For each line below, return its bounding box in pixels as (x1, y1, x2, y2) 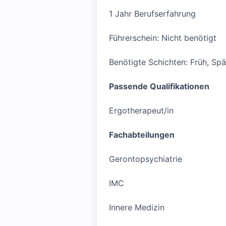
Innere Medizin (109, 202, 164, 212)
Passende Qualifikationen (109, 81, 209, 91)
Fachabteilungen (109, 130, 175, 140)
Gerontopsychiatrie (109, 154, 182, 164)
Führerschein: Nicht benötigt (109, 33, 216, 43)
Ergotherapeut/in (109, 105, 174, 116)
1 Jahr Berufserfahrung (109, 9, 196, 19)
